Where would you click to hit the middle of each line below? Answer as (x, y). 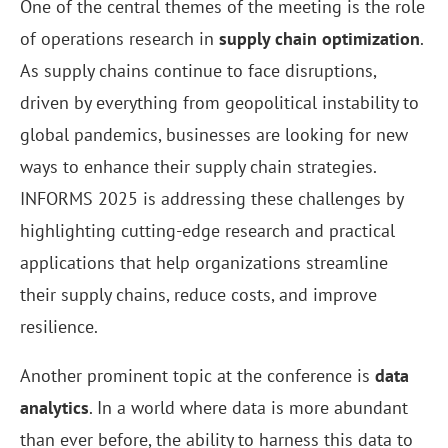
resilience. (59, 327)
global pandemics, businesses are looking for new (214, 135)
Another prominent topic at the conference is (197, 376)
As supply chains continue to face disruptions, (198, 71)
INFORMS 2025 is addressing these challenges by (211, 199)
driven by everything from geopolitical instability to (219, 103)
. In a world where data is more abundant (248, 408)
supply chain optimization (319, 39)
